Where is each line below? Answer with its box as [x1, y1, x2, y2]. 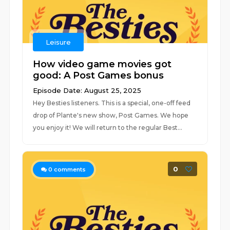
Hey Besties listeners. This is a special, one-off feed [33, 99, 191, 107]
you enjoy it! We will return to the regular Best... [33, 124, 183, 131]
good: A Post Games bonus [33, 70, 164, 81]
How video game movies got [33, 59, 172, 70]
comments [52, 166, 86, 173]
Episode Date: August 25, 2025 [33, 86, 142, 94]
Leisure [46, 38, 71, 46]
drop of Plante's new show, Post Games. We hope [33, 111, 189, 119]
